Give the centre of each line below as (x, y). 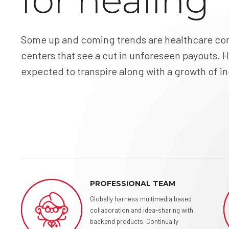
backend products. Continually (134, 221)
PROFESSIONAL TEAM (132, 184)
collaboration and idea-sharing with (141, 210)
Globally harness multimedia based (141, 199)
